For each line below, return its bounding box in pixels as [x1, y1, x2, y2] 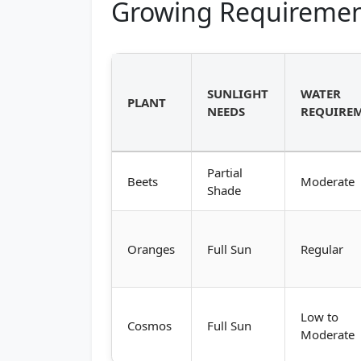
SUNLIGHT [207, 85, 269, 102]
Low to [301, 309, 339, 325]
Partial [207, 164, 243, 180]
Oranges [127, 241, 176, 257]
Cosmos [127, 317, 172, 334]
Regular [301, 241, 344, 257]
